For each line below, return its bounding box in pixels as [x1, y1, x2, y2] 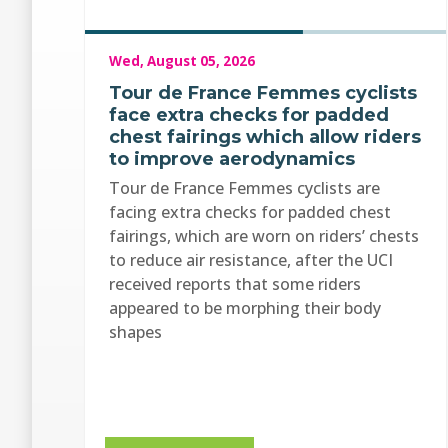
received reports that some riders [109, 272, 361, 295]
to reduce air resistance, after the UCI [109, 248, 393, 271]
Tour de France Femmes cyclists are [109, 176, 380, 199]
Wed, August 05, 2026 [109, 51, 255, 70]
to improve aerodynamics [109, 147, 355, 170]
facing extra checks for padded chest [109, 200, 391, 223]
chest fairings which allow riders [109, 125, 421, 148]
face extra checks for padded [109, 103, 389, 126]
